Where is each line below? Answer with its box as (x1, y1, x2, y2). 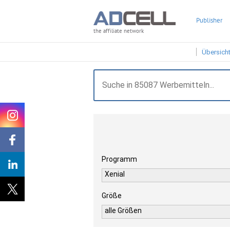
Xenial (105, 170, 125, 178)
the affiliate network (93, 27, 144, 35)
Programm (102, 155, 137, 163)
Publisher (196, 16, 222, 25)
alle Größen (105, 206, 142, 215)
